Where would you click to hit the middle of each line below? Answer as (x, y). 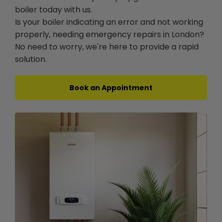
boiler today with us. (54, 9)
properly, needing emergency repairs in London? (110, 34)
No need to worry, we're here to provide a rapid (107, 47)
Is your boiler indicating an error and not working (109, 22)
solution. (31, 59)
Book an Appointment (111, 87)
